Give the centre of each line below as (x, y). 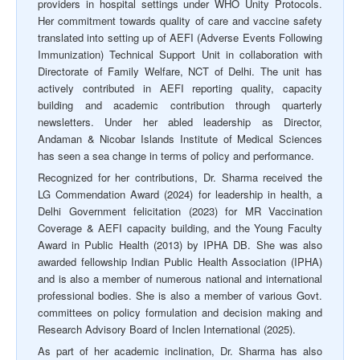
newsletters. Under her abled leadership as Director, (180, 122)
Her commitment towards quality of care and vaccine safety (180, 21)
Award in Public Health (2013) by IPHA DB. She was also (180, 245)
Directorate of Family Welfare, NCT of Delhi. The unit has (180, 72)
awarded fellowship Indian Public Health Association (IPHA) (180, 262)
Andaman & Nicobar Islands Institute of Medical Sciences (180, 139)
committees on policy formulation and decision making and (180, 313)
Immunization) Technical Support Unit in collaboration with (180, 55)
